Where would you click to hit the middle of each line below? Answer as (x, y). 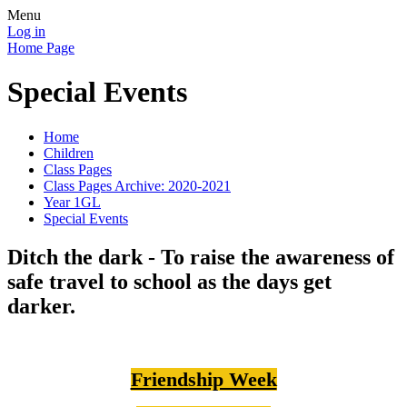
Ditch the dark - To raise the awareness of (201, 257)
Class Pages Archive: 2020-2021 (137, 185)
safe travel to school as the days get (169, 281)
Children (69, 153)
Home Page (41, 48)
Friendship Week (203, 379)
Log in (26, 31)
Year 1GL (72, 202)
